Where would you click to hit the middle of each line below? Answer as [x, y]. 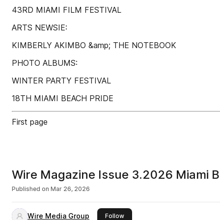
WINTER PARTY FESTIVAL [61, 81]
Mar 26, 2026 [70, 189]
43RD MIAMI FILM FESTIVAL [67, 10]
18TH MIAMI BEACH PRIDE [63, 98]
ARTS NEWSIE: [40, 27]
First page [30, 122]
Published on [30, 189]
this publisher [143, 215]
